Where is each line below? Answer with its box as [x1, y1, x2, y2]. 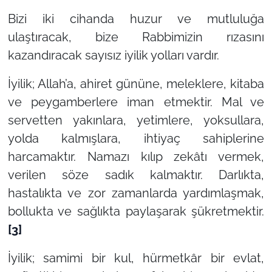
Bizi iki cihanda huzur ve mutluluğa [7, 11, 265, 26]
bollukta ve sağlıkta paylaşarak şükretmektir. [7, 203, 265, 219]
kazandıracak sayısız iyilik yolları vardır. [7, 47, 219, 63]
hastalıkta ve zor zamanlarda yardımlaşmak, [7, 185, 265, 200]
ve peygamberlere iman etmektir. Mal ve [7, 94, 265, 109]
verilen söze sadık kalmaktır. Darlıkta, [7, 167, 265, 182]
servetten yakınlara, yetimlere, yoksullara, [7, 112, 265, 127]
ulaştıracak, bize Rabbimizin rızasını [7, 29, 265, 44]
